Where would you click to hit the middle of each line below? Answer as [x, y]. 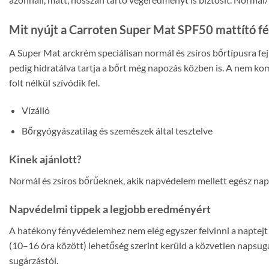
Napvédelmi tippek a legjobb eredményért [110, 209]
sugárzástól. [34, 261]
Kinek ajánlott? [45, 159]
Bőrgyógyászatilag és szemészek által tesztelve [117, 131]
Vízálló [35, 110]
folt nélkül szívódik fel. [54, 83]
